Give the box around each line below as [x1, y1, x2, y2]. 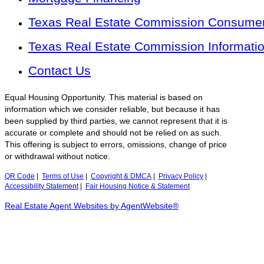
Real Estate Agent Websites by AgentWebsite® [5, 202, 179, 211]
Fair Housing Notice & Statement [85, 183, 190, 190]
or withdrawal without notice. [5, 152, 110, 161]
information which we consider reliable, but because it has [5, 105, 220, 114]
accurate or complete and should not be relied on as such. [5, 128, 222, 138]
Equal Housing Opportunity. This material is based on [5, 93, 203, 103]
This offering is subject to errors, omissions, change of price [5, 140, 227, 150]
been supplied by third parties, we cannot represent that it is [5, 117, 227, 126]
